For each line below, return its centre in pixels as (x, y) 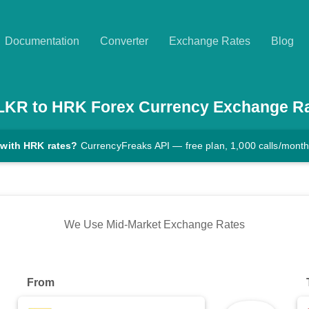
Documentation (42, 41)
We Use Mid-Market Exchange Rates (154, 225)
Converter (124, 41)
